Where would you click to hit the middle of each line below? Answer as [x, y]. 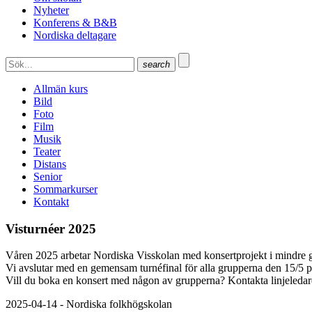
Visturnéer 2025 [51, 228]
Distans [50, 164]
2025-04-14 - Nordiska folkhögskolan [89, 304]
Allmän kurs [61, 89]
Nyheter [51, 10]
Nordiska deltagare [75, 35]
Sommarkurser [65, 189]
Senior [48, 177]
